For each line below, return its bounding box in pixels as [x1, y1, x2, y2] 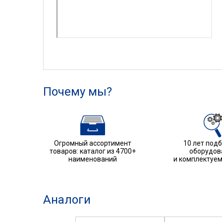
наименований [68, 155, 117, 163]
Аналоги [43, 192, 91, 207]
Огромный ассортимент [54, 139, 131, 147]
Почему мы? [43, 84, 112, 99]
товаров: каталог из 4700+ [50, 147, 136, 155]
